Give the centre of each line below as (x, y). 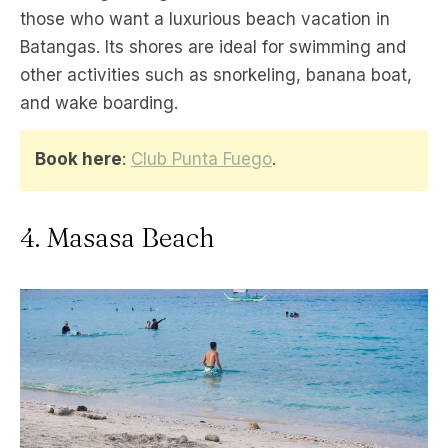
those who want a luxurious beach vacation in (205, 18)
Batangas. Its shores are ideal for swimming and (213, 46)
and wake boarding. (99, 102)
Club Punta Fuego (201, 158)
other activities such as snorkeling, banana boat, (216, 74)
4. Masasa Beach (117, 237)
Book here (78, 158)
